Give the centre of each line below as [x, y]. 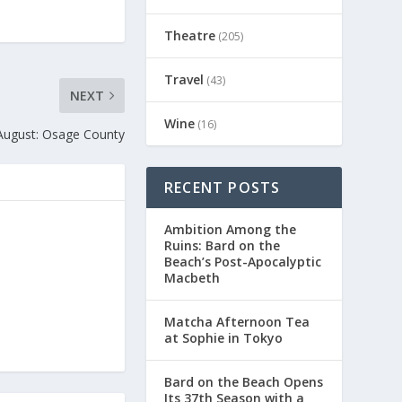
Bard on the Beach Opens [243, 381]
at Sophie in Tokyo [223, 337]
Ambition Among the [230, 229]
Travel [184, 79]
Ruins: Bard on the [222, 245]
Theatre [189, 35]
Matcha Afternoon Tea [236, 321]
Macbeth [192, 277]
